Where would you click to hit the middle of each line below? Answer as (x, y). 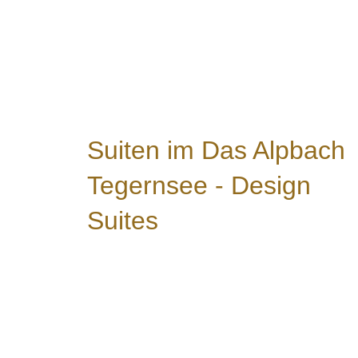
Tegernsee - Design (199, 186)
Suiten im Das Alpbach (217, 151)
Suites (123, 221)
